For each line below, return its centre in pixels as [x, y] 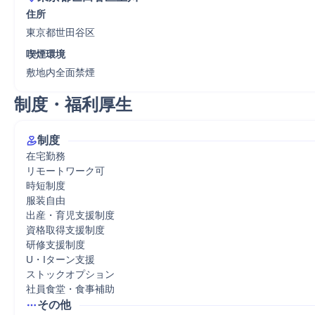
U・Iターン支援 [60, 259]
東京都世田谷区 [60, 32]
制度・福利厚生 [73, 104]
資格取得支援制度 [65, 230]
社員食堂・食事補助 [70, 289]
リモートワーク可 [65, 171]
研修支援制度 [56, 245]
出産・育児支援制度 [70, 215]
